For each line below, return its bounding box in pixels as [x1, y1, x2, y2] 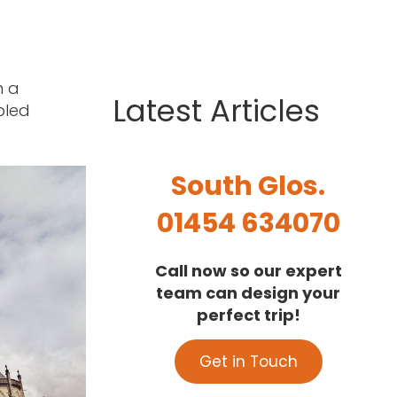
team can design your [156, 281, 340, 304]
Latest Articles [113, 89, 320, 132]
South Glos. [171, 167, 325, 205]
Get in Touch [198, 350, 298, 372]
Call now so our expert [154, 259, 342, 282]
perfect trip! [196, 303, 300, 326]
